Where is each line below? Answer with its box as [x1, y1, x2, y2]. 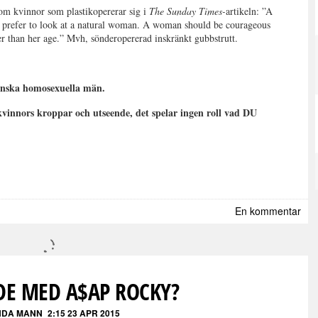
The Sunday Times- [149, 4, 226, 18]
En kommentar [235, 204, 301, 218]
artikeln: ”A [226, 4, 273, 18]
